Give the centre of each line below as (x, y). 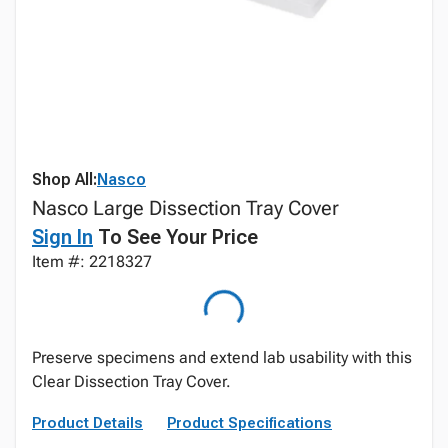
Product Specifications (249, 423)
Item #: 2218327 (92, 261)
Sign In (62, 237)
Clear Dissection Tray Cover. (131, 381)
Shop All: (64, 179)
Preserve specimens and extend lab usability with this (222, 357)
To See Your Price (175, 237)
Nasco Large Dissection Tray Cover (185, 208)
